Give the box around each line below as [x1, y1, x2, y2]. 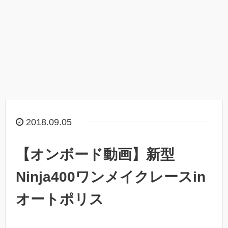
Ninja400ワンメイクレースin [16, 169, 206, 185]
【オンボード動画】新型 [16, 147, 175, 162]
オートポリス [16, 191, 104, 207]
